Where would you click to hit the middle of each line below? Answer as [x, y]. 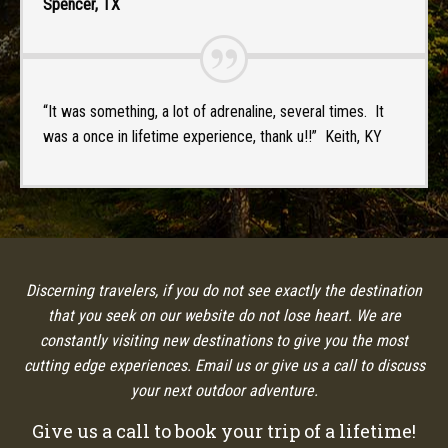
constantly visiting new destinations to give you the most [224, 341]
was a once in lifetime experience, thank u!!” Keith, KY [212, 137]
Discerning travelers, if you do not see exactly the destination [224, 291]
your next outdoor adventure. [224, 391]
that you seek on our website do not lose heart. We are [224, 316]
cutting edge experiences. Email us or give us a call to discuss [224, 366]
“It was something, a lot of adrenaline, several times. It [213, 112]
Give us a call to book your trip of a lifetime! [224, 431]
